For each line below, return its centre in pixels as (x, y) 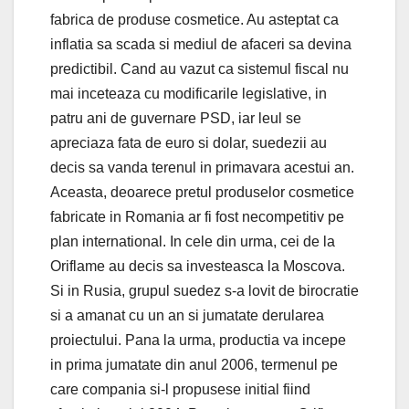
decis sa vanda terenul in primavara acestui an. (202, 167)
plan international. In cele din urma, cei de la (193, 241)
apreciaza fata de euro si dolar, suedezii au (189, 142)
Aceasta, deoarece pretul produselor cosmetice (202, 192)
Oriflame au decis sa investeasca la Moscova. (198, 266)
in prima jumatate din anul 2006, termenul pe (194, 364)
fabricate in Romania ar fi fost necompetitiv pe (197, 216)
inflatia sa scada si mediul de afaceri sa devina (201, 44)
